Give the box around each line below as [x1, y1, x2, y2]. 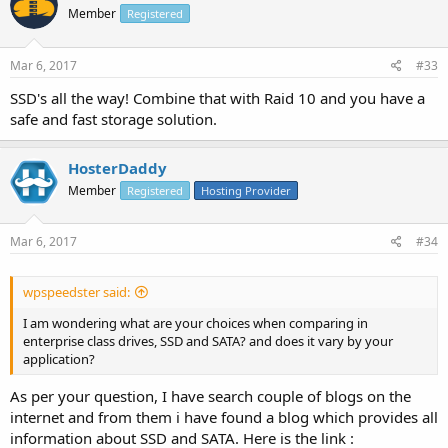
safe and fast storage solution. [10, 108, 217, 129]
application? [23, 349, 95, 368]
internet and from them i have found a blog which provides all [10, 406, 438, 427]
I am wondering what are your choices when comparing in [23, 313, 368, 332]
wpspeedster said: [23, 282, 130, 301]
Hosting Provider [201, 182, 291, 198]
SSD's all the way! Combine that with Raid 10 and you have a [10, 87, 425, 108]
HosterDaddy [68, 157, 167, 178]
